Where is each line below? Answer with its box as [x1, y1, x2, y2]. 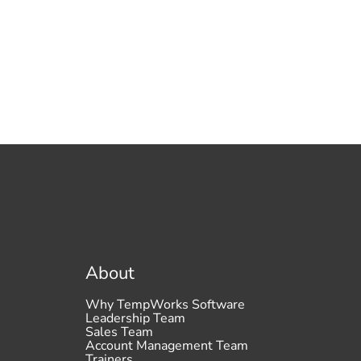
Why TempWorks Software [85, 295, 245, 313]
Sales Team [85, 322, 153, 341]
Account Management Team [85, 336, 248, 355]
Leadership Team [85, 309, 185, 327]
